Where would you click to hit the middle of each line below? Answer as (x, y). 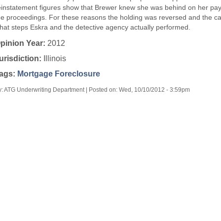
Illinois (55, 58)
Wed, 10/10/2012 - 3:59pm (154, 90)
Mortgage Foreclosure (59, 74)
